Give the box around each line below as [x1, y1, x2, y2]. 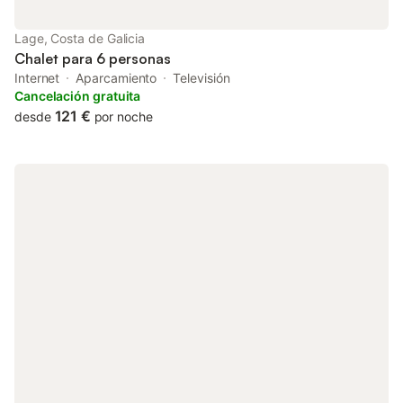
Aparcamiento [76, 70, 157, 85]
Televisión [173, 70, 230, 85]
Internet [14, 70, 60, 85]
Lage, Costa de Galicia [14, 31, 146, 46]
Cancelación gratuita [14, 88, 141, 103]
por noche [94, 109, 153, 124]
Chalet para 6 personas [14, 49, 171, 67]
